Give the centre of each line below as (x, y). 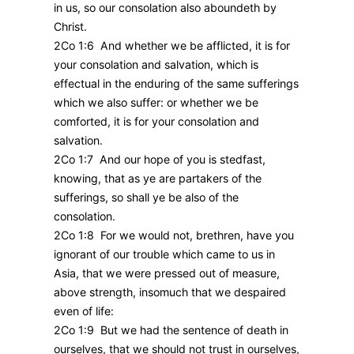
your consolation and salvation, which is (156, 65)
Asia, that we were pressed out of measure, (167, 273)
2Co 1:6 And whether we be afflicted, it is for (172, 46)
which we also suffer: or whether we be (156, 103)
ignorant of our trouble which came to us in (164, 254)
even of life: (84, 311)
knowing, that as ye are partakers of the (158, 179)
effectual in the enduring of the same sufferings (176, 84)
